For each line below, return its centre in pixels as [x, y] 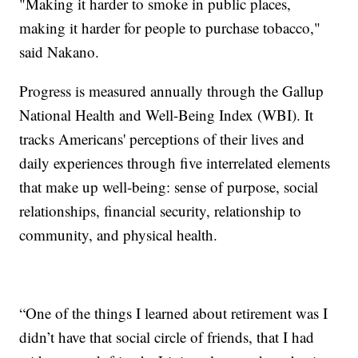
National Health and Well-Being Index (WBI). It [167, 114]
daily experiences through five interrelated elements [175, 162]
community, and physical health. [119, 234]
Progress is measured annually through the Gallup [172, 90]
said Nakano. [60, 51]
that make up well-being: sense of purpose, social [169, 186]
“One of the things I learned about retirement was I [174, 312]
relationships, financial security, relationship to [161, 210]
